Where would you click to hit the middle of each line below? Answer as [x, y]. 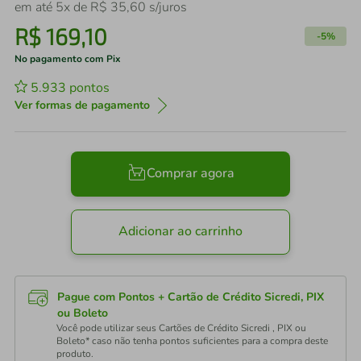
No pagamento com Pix [68, 59]
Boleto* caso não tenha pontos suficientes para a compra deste [192, 341]
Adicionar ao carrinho [180, 232]
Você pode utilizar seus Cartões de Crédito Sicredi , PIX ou [181, 328]
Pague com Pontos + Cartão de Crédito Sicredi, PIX [191, 297]
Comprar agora [190, 174]
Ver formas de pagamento [82, 105]
